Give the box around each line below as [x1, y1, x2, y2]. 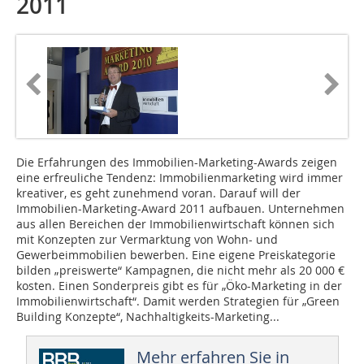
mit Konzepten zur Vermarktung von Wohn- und [16, 232, 278, 248]
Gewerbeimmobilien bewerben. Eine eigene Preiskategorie [16, 247, 336, 263]
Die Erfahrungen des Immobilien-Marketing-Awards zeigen [16, 154, 337, 171]
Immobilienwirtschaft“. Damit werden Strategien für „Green [16, 293, 340, 310]
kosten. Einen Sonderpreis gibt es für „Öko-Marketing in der [16, 278, 342, 294]
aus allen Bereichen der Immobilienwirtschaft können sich [16, 216, 335, 232]
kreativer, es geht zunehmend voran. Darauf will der [16, 185, 301, 201]
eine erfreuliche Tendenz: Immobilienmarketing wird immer [16, 170, 343, 186]
